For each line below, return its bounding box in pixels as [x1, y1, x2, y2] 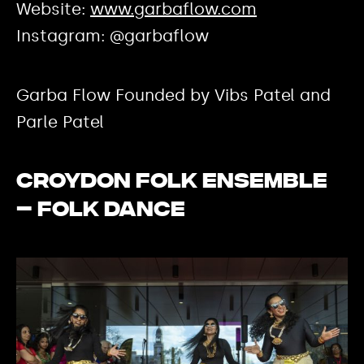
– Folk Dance [16, 197, 185, 225]
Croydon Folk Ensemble [16, 168, 327, 197]
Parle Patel [16, 112, 104, 132]
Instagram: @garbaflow [16, 26, 209, 46]
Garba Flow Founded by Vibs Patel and [16, 85, 331, 106]
